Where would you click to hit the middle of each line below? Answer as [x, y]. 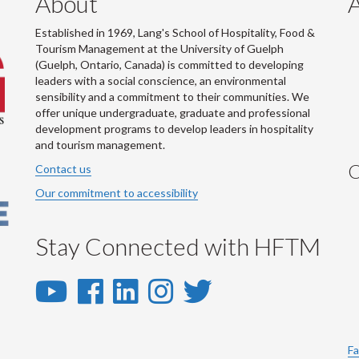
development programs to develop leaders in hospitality [174, 129]
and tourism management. [101, 145]
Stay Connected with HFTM [178, 246]
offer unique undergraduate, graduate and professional [173, 113]
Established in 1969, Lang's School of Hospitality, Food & [175, 32]
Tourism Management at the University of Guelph [159, 48]
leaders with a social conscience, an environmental [161, 81]
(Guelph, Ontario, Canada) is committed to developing [169, 65]
